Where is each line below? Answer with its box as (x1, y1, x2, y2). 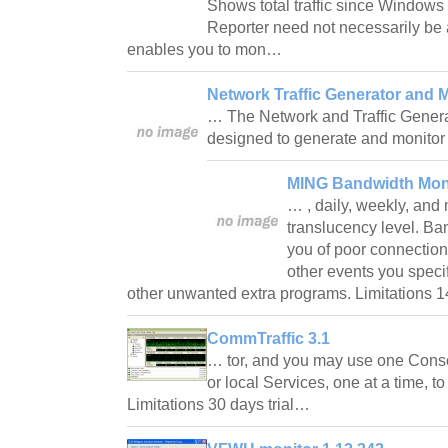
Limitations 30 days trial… (127, 395, 314, 413)
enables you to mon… (127, 40, 286, 58)
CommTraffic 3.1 (207, 329, 330, 347)
